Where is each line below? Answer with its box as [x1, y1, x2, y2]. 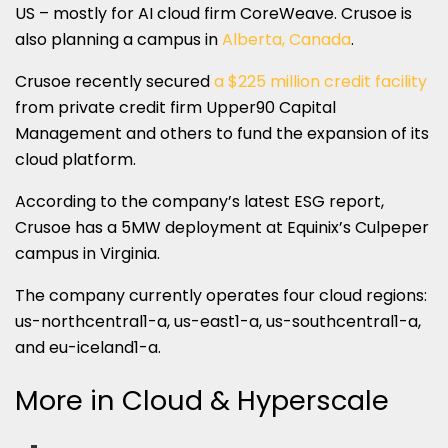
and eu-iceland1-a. [15, 335, 161, 359]
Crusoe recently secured [15, 69, 214, 93]
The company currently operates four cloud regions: [15, 283, 427, 307]
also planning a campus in [15, 27, 222, 51]
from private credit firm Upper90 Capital [15, 95, 336, 119]
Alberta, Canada [222, 27, 351, 51]
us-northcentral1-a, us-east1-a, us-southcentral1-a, [15, 309, 421, 333]
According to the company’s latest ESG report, [15, 189, 384, 213]
